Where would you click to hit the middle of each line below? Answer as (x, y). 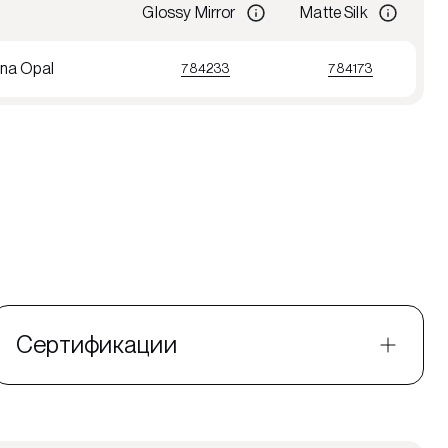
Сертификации (96, 344)
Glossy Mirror (189, 12)
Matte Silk (334, 12)
